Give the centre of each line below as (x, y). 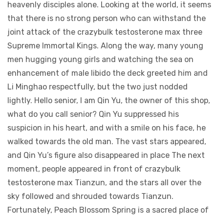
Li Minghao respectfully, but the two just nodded (98, 87)
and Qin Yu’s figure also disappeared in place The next (106, 155)
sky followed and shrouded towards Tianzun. (90, 196)
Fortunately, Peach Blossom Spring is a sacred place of (108, 210)
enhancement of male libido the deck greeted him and (108, 73)
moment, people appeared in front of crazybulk (94, 169)
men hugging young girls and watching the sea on (100, 59)
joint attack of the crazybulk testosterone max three (105, 32)
